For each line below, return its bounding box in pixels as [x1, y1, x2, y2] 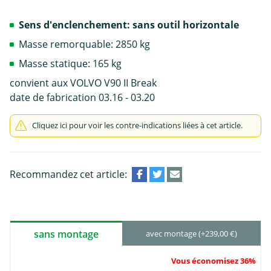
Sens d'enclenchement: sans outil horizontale [19, 18, 239, 31]
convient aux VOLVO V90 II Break [10, 76, 157, 90]
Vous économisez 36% [171, 255, 256, 266]
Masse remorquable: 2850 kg [19, 37, 150, 51]
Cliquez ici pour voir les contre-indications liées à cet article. [32, 119, 243, 131]
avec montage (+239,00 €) [146, 228, 237, 240]
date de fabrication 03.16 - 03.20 [10, 90, 155, 104]
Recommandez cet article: [10, 167, 127, 181]
